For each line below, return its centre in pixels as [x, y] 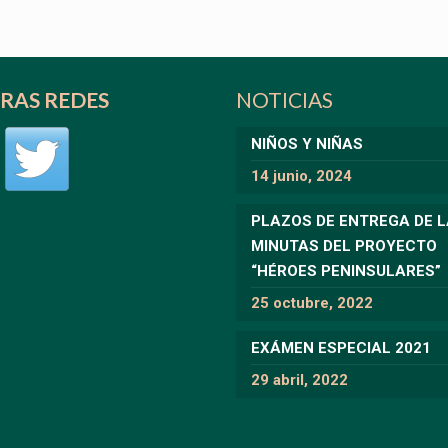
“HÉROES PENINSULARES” [346, 270]
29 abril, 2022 [300, 379]
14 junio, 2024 [302, 175]
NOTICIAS [285, 99]
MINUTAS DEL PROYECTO [344, 245]
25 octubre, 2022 [312, 302]
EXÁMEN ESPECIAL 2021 [341, 347]
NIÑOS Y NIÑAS [307, 143]
